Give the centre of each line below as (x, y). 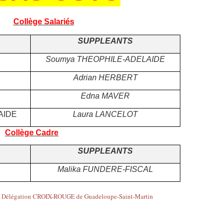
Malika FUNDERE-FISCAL (105, 169)
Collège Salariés (44, 21)
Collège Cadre (32, 132)
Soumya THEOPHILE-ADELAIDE (105, 59)
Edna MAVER (105, 96)
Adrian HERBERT (105, 77)
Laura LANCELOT (105, 114)
